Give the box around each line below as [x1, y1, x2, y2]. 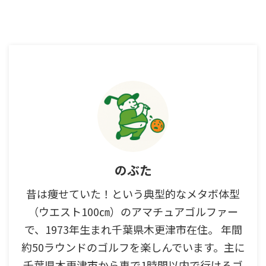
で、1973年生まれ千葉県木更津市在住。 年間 [24, 221, 242, 237]
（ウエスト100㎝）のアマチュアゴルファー [28, 203, 238, 219]
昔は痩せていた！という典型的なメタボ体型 [26, 185, 240, 201]
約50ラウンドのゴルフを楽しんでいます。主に [21, 239, 245, 255]
